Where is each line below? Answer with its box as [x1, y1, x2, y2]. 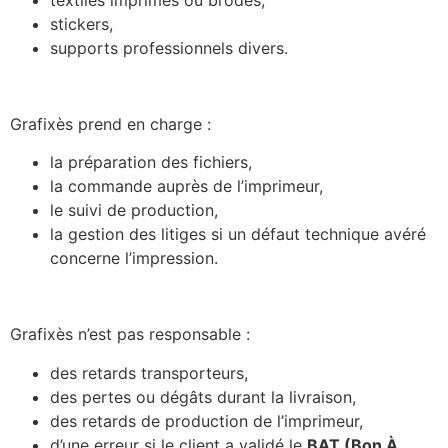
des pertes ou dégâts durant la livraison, [50, 386, 356, 407]
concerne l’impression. [50, 248, 218, 269]
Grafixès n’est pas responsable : [10, 324, 250, 345]
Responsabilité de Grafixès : [10, 66, 337, 96]
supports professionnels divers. [50, 37, 288, 58]
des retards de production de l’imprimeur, [50, 410, 363, 431]
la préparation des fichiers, [50, 152, 252, 173]
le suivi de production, [50, 200, 218, 221]
